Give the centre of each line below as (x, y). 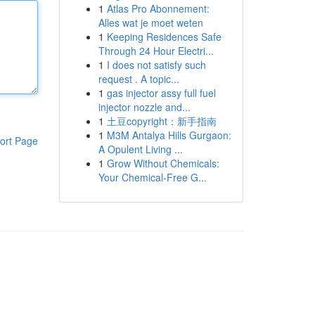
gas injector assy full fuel (161, 93)
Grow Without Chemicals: (163, 163)
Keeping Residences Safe (164, 37)
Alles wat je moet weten (150, 22)
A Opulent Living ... (140, 149)
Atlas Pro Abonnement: (158, 8)
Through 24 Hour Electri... (156, 51)
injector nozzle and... (144, 107)
